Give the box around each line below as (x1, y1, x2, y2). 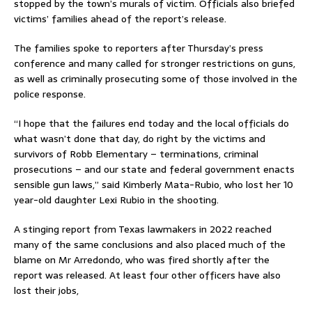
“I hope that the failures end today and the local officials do (14, 115, 289, 131)
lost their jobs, (14, 282, 79, 298)
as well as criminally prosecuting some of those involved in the (14, 70, 297, 86)
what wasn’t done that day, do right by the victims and (14, 130, 265, 146)
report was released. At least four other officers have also (14, 267, 281, 283)
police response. (14, 86, 86, 102)
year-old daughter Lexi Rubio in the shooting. (14, 192, 219, 208)
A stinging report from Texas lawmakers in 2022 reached (14, 221, 272, 237)
